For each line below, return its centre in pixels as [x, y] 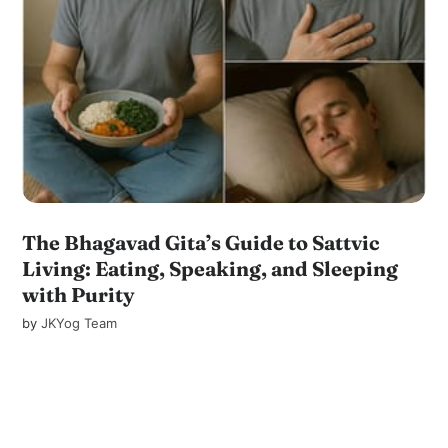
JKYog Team [79, 323]
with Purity [79, 295]
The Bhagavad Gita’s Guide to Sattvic [201, 243]
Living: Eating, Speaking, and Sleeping [210, 269]
